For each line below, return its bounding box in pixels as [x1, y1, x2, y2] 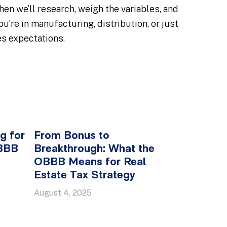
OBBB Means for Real [34, 157, 146, 168]
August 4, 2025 [34, 188, 92, 198]
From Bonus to [34, 130, 109, 142]
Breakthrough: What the [34, 143, 155, 155]
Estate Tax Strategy [34, 170, 135, 181]
